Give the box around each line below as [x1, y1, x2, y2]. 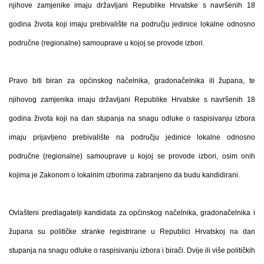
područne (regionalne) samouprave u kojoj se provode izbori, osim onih [9, 152, 255, 160]
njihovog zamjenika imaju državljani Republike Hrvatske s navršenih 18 [9, 95, 255, 104]
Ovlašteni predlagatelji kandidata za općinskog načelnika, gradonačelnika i [9, 209, 255, 217]
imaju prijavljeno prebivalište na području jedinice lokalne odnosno [9, 133, 255, 141]
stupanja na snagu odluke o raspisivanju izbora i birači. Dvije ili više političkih [9, 246, 255, 255]
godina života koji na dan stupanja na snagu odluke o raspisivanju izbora [9, 114, 255, 123]
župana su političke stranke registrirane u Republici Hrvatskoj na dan [9, 227, 255, 236]
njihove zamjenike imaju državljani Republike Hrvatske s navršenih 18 [9, 1, 255, 9]
